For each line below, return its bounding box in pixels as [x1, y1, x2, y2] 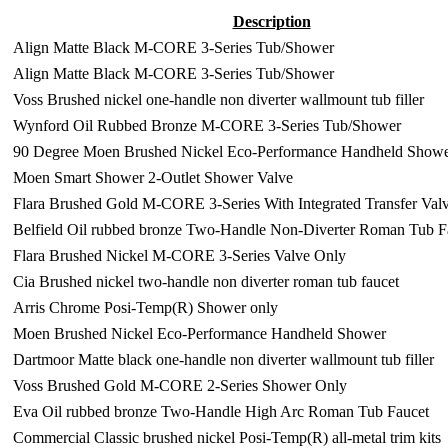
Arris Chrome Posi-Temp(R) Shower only [13, 299, 278, 316]
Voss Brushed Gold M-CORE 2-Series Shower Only [13, 377, 347, 394]
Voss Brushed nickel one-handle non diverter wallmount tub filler [13, 91, 424, 108]
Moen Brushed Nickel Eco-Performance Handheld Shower [13, 325, 386, 342]
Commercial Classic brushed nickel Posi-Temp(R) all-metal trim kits [13, 429, 441, 446]
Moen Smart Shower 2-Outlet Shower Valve [13, 169, 293, 186]
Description [232, 13, 311, 30]
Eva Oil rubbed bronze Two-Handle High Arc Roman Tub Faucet [13, 403, 429, 420]
